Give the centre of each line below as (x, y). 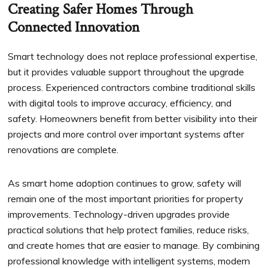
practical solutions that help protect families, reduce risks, (129, 230)
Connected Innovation (74, 28)
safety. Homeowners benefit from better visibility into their (133, 119)
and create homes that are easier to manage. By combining (134, 246)
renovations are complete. (63, 150)
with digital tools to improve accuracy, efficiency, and (120, 103)
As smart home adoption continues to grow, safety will (125, 183)
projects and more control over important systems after (126, 134)
